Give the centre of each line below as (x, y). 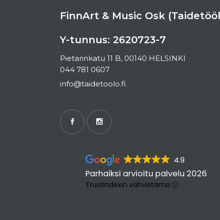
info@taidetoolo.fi (93, 84)
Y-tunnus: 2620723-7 (113, 40)
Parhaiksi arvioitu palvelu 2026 (146, 174)
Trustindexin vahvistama (128, 185)
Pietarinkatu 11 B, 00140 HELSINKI (123, 58)
